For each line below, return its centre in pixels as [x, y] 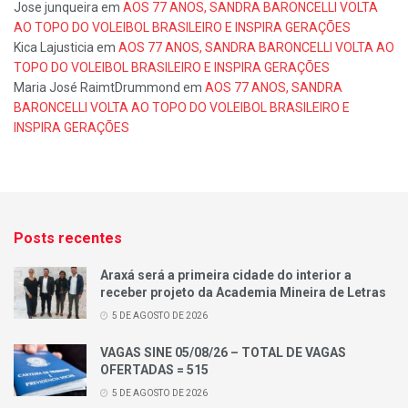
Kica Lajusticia [54, 48]
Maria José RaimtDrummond [97, 88]
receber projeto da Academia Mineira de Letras [243, 293]
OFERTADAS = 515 [154, 370]
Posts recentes [68, 239]
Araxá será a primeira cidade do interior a [226, 275]
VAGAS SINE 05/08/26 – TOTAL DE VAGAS [223, 353]
